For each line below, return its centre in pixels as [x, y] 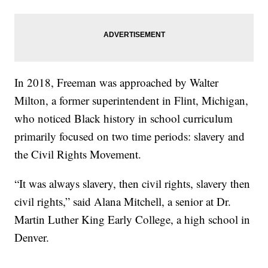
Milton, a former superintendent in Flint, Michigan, [132, 100]
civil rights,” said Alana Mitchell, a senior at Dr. [123, 201]
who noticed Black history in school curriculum [124, 118]
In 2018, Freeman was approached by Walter [117, 82]
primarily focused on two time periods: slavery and [130, 136]
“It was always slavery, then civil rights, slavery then [133, 183]
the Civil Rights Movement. [78, 154]
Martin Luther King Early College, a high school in [133, 219]
